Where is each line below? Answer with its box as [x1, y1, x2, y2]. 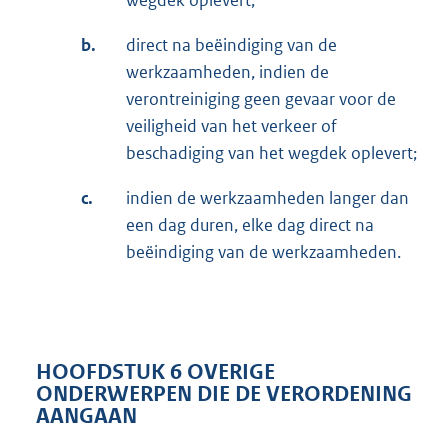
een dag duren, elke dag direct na [126, 214, 374, 237]
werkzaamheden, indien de [126, 61, 329, 84]
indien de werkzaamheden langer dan [126, 187, 409, 210]
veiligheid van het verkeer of [126, 115, 337, 138]
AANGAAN [36, 402, 137, 429]
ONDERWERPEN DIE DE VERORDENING [36, 380, 412, 407]
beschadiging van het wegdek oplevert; [126, 142, 417, 165]
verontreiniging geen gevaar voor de [126, 88, 396, 111]
